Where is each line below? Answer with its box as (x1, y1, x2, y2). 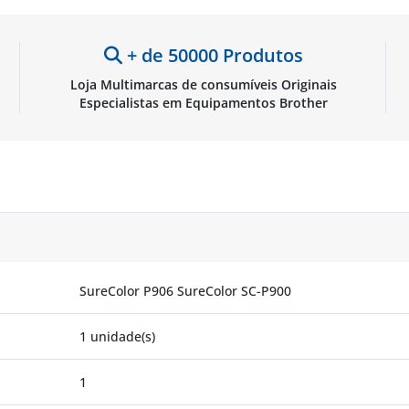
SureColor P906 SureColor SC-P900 (79, 281, 291, 299)
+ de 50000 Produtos (122, 42, 303, 68)
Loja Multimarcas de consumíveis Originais (70, 75, 337, 93)
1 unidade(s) (79, 327, 155, 345)
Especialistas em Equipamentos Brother (79, 93, 328, 111)
